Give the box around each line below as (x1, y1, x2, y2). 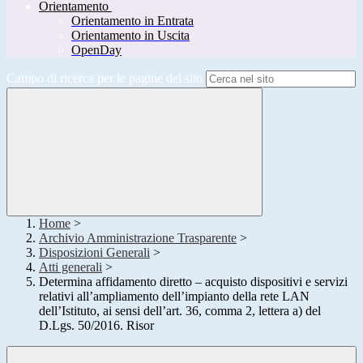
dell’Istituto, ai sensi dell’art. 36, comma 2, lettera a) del (39, 304, 321, 318)
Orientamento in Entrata (71, 14, 194, 28)
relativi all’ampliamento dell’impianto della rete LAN (39, 289, 310, 304)
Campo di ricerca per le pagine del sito (6, 71, 203, 86)
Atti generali (39, 260, 102, 275)
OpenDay (71, 43, 122, 58)
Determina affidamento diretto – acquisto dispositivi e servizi (39, 275, 348, 289)
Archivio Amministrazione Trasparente (39, 231, 237, 246)
